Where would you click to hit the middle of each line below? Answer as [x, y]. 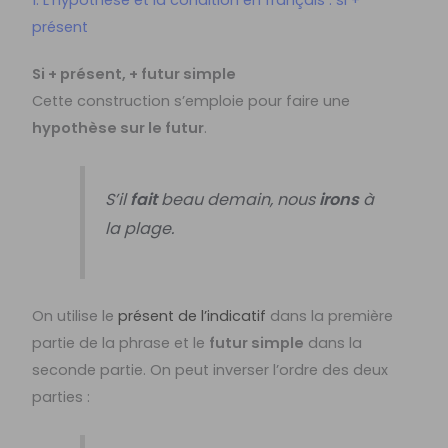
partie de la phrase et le [121, 342]
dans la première [330, 315]
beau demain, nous [237, 200]
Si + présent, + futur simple [134, 73]
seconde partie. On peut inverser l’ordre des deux [210, 369]
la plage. [139, 229]
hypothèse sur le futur [118, 127]
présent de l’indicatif [192, 315]
